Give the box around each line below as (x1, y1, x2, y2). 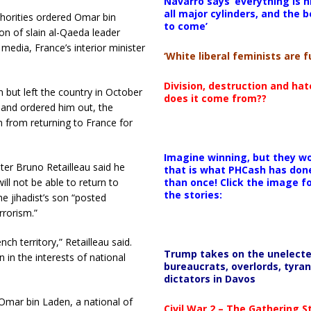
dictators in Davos (163, 271, 255, 285)
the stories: (163, 187, 222, 201)
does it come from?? (163, 91, 267, 105)
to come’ (163, 19, 208, 33)
